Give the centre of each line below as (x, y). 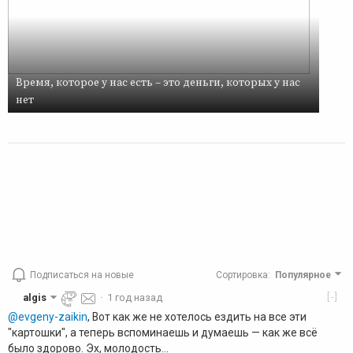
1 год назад (135, 297)
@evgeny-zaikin (48, 317)
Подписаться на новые (82, 275)
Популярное (303, 275)
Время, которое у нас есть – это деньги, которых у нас (158, 82)
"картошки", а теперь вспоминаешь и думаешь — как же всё (163, 333)
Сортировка (242, 275)
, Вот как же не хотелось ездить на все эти (197, 317)
